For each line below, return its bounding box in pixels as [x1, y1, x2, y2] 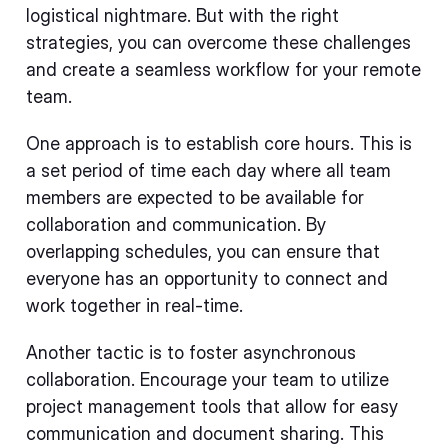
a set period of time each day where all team [26, 160, 391, 181]
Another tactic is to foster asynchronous [26, 342, 356, 363]
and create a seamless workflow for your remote [26, 59, 421, 80]
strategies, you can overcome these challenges [26, 32, 411, 53]
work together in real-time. [26, 295, 243, 316]
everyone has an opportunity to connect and [26, 268, 388, 289]
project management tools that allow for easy [26, 396, 398, 417]
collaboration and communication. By [26, 214, 326, 235]
